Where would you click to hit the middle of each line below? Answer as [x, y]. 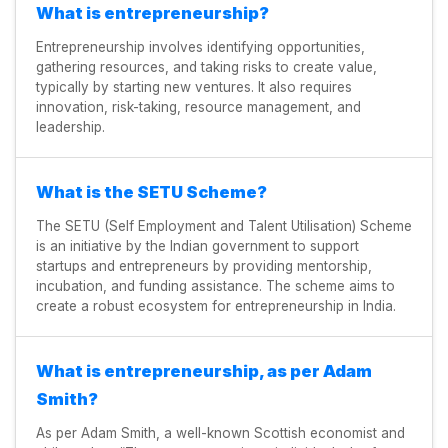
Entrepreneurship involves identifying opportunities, [200, 47]
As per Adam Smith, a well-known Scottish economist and [220, 433]
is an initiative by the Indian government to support [197, 246]
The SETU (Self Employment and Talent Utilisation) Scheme [224, 226]
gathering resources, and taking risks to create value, [206, 67]
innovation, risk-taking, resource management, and [198, 107]
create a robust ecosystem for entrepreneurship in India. [216, 306]
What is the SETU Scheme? [151, 192]
